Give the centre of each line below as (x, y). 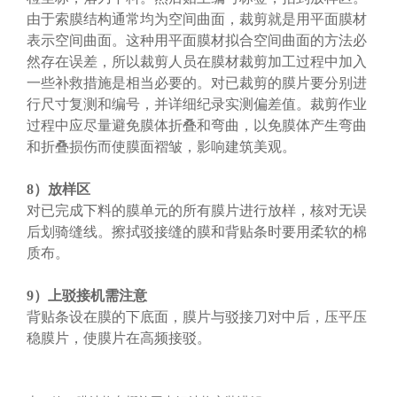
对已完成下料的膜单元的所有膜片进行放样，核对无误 (197, 210)
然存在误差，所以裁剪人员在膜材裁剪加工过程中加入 (197, 61)
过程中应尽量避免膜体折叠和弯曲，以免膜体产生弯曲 (197, 125)
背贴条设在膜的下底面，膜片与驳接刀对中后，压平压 (197, 316)
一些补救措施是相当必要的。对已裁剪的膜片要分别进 (197, 82)
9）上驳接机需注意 (87, 295)
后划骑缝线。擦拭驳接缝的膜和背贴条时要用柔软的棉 (197, 231)
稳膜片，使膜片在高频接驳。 (119, 338)
